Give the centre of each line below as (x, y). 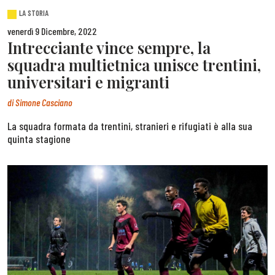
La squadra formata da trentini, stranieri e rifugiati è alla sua (130, 126)
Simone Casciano (44, 102)
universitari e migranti (88, 82)
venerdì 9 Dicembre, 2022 (52, 31)
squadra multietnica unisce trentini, (134, 65)
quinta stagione (39, 138)
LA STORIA (34, 13)
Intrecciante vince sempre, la (109, 48)
